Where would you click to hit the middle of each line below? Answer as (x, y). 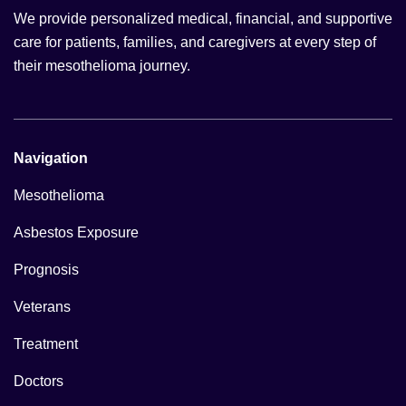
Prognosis (46, 269)
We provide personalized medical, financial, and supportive (203, 18)
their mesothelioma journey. (102, 65)
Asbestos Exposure (76, 232)
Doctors (39, 381)
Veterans (42, 306)
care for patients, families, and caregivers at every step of (195, 42)
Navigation (51, 158)
